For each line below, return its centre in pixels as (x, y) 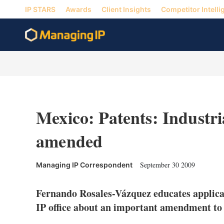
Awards (78, 9)
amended (69, 141)
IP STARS (40, 9)
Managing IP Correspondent (84, 165)
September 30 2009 (167, 165)
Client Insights (126, 9)
